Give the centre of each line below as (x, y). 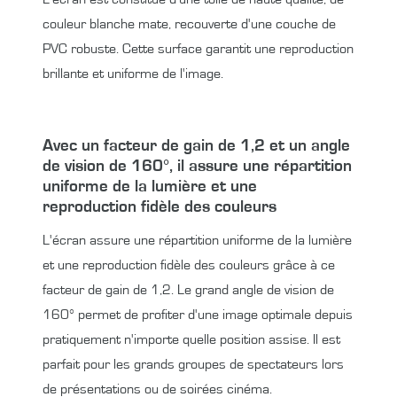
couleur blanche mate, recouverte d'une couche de (189, 24)
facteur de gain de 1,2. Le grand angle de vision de (188, 290)
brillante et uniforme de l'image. (133, 74)
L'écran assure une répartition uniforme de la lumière (197, 241)
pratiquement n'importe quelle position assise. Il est (191, 340)
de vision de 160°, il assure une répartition (197, 167)
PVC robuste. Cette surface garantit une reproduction (198, 49)
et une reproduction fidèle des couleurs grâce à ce (189, 265)
